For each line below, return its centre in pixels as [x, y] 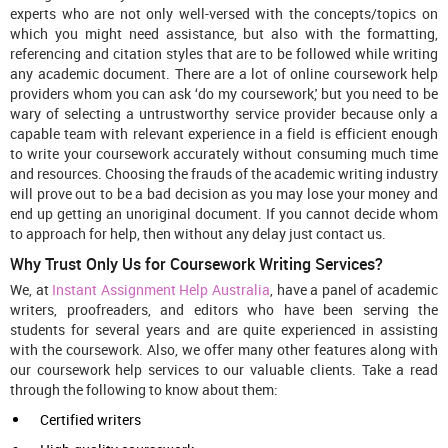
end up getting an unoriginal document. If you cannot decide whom [224, 214]
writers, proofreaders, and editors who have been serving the [224, 310]
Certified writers [90, 420]
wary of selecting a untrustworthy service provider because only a [224, 114]
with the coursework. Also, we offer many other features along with [224, 350]
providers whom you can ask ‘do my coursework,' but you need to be [224, 94]
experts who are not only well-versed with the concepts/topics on [224, 14]
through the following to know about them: [144, 390]
